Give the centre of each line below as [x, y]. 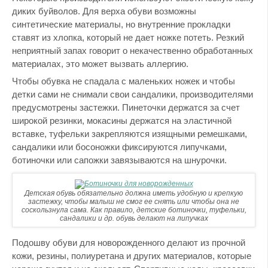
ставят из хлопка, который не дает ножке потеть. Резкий [128, 37]
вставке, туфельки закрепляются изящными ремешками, [130, 134]
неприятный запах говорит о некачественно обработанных [133, 50]
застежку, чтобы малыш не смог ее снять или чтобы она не [134, 202]
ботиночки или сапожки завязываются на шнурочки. [119, 160]
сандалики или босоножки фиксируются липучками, [119, 147]
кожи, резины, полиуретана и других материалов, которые [132, 255]
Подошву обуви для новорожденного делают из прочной [129, 242]
